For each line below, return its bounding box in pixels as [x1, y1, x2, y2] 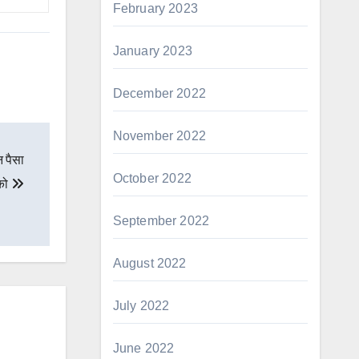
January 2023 [112, 44, 192, 58]
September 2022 [112, 214, 210, 228]
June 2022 [112, 341, 175, 355]
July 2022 [112, 299, 170, 313]
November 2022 [112, 129, 207, 143]
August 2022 [112, 256, 187, 270]
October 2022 [112, 171, 192, 185]
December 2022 [112, 87, 207, 100]
